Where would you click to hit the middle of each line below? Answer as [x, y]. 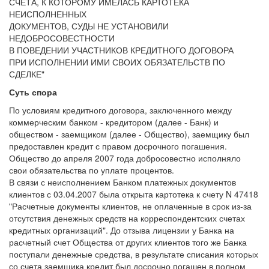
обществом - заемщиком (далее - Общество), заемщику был [129, 134]
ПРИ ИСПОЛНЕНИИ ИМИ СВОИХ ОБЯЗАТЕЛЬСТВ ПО [117, 62]
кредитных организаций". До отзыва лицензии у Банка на [122, 230]
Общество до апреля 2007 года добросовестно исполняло [125, 158]
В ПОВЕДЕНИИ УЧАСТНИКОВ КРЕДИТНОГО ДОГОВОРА [121, 50]
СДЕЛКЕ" [27, 74]
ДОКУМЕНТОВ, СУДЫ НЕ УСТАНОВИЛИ [89, 26]
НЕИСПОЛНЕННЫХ [48, 14]
